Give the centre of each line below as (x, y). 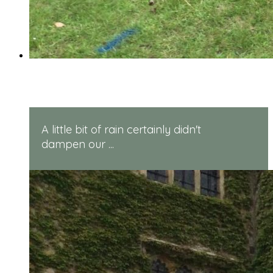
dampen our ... (78, 144)
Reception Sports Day (120, 86)
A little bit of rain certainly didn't (121, 130)
